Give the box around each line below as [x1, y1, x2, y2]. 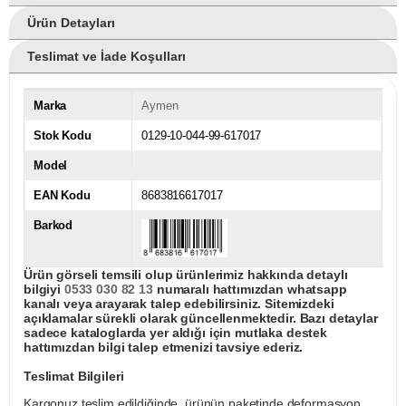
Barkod [34, 217, 73, 232]
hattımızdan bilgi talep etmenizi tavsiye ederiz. [24, 339, 304, 354]
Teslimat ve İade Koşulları [27, 48, 186, 63]
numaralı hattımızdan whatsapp [152, 281, 347, 296]
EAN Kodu [34, 188, 91, 202]
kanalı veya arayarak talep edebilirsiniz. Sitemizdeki [24, 295, 334, 311]
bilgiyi [24, 281, 64, 296]
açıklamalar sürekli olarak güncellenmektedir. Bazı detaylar [24, 310, 378, 325]
